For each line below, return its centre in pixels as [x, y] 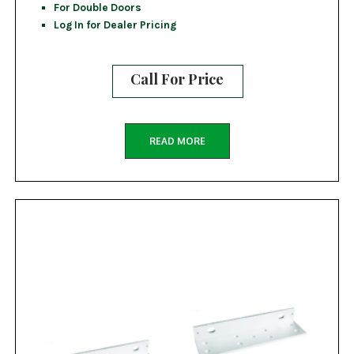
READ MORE [177, 141]
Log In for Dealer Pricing [115, 24]
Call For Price [177, 79]
